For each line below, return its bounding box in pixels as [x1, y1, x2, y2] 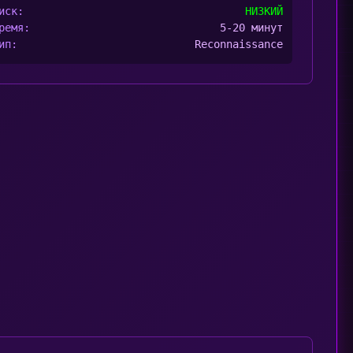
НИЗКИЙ [245, 5, 283, 17]
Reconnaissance [195, 38, 283, 50]
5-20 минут [220, 21, 283, 34]
